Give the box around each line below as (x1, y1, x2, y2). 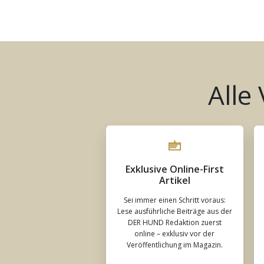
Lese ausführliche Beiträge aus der (117, 206, 232, 217)
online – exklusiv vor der (134, 229, 215, 239)
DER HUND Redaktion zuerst (127, 217, 222, 228)
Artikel (159, 174, 190, 187)
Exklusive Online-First (125, 163, 224, 176)
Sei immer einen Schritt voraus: (123, 195, 226, 206)
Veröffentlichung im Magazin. (126, 240, 223, 250)
